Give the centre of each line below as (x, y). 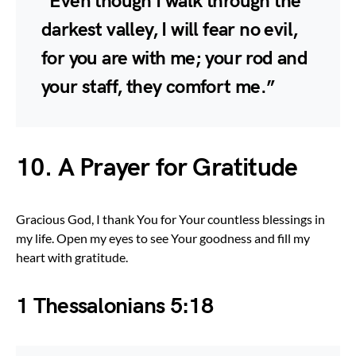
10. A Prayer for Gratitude (157, 168)
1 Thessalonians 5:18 (114, 306)
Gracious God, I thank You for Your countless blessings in (170, 219)
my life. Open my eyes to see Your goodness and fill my (163, 238)
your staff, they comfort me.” (158, 87)
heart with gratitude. (72, 257)
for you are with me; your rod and (175, 58)
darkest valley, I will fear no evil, (170, 29)
